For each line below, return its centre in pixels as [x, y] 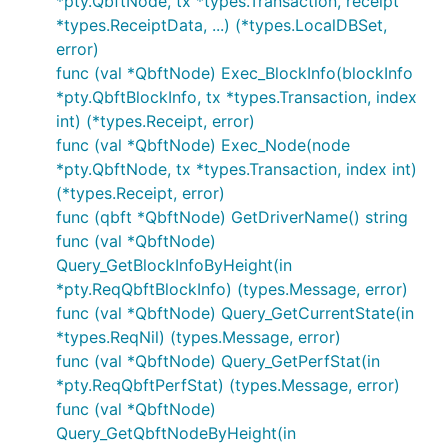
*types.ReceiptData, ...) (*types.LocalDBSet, [221, 25]
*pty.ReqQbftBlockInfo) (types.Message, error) [232, 289]
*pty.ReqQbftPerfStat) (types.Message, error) [228, 385]
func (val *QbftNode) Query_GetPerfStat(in [218, 361]
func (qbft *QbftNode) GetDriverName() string [232, 217]
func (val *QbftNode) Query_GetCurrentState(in [235, 313]
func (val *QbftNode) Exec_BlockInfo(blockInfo [234, 73]
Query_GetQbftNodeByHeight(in [176, 433]
